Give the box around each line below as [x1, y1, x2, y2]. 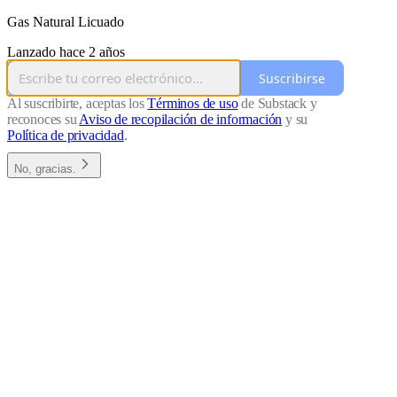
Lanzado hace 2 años [7, 44, 125, 60]
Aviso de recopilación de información [79, 112, 283, 128]
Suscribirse [259, 69, 325, 87]
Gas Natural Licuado [7, 14, 124, 30]
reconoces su [7, 112, 80, 128]
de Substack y [237, 96, 317, 112]
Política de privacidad [7, 128, 124, 144]
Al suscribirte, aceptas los [7, 96, 148, 112]
